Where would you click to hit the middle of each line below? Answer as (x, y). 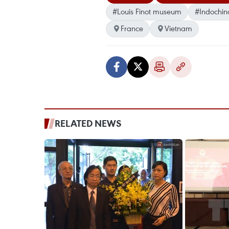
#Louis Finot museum (147, 12)
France (132, 28)
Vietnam (178, 28)
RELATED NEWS (88, 123)
